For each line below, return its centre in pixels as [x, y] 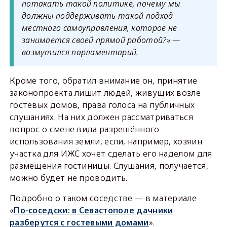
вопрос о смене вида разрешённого [84, 129]
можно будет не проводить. [68, 178]
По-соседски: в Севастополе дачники [93, 210]
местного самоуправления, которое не [99, 28]
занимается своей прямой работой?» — [101, 40]
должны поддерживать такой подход [97, 16]
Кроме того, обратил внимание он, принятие [103, 81]
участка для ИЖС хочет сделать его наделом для [111, 154]
